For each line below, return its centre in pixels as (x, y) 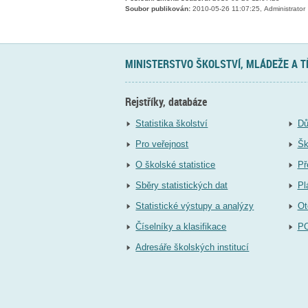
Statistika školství (172, 124)
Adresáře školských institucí (192, 247)
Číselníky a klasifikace (181, 227)
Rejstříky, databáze (166, 101)
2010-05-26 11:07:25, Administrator (248, 9)
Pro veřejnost (162, 144)
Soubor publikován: (158, 9)
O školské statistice (176, 165)
